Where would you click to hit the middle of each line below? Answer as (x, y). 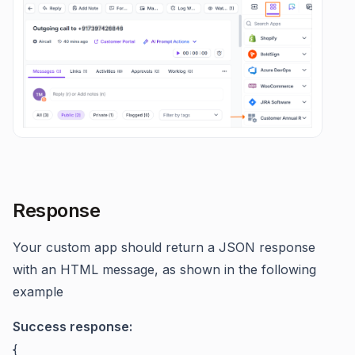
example (38, 291)
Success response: (73, 326)
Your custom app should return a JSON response (164, 247)
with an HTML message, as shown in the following (164, 269)
